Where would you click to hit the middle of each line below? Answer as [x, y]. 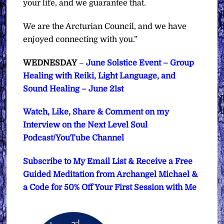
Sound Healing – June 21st [73, 89]
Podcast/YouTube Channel [74, 138]
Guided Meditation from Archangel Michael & [110, 175]
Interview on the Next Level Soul [85, 125]
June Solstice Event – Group [140, 63]
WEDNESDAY [50, 63]
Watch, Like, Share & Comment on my [96, 112]
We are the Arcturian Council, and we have [105, 26]
